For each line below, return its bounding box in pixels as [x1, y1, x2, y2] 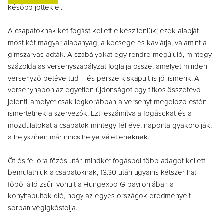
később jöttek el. [8, 4, 62, 12]
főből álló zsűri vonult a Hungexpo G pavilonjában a [8, 181, 174, 189]
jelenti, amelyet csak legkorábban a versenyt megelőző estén [8, 98, 207, 106]
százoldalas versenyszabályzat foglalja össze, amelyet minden [8, 63, 207, 71]
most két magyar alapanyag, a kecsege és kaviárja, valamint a [8, 39, 207, 47]
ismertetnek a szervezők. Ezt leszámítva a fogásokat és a [8, 110, 192, 118]
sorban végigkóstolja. [8, 204, 79, 212]
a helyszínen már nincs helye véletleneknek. [8, 134, 149, 141]
